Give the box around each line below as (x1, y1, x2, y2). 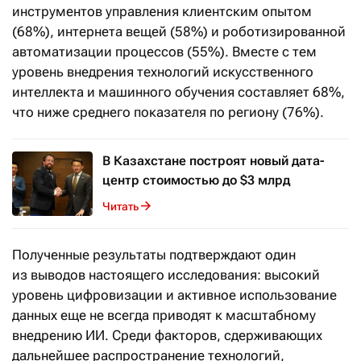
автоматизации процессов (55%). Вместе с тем (12, 44, 317, 60)
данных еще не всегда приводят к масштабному (12, 307, 316, 323)
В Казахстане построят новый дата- (102, 153, 324, 168)
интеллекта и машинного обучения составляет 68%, (12, 84, 345, 100)
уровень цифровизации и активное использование (12, 287, 337, 303)
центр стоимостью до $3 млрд (102, 172, 290, 188)
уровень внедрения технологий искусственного (12, 64, 313, 80)
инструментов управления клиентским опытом (12, 3, 312, 19)
